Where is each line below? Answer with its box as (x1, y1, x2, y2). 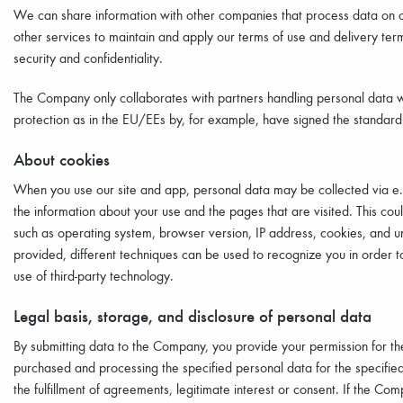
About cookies (13, 148, 110, 170)
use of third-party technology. (13, 266, 174, 284)
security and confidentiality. (13, 49, 163, 67)
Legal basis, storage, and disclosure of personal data (13, 304, 372, 327)
